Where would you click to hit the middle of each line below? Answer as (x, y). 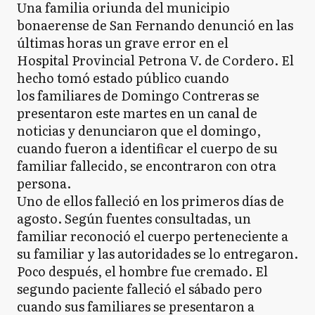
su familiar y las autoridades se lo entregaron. (157, 253)
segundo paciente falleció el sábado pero (140, 288)
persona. (44, 183)
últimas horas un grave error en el (123, 42)
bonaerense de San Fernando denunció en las (155, 25)
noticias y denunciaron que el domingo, (139, 130)
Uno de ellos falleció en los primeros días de (150, 200)
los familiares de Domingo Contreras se (138, 95)
